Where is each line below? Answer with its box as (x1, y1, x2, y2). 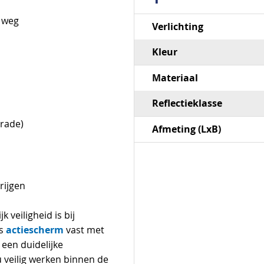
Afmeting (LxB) (151, 123, 221, 136)
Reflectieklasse (151, 97, 222, 110)
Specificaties (133, 14, 189, 27)
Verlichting (151, 20, 203, 33)
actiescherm (6, 223, 64, 236)
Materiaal (151, 71, 198, 84)
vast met (64, 224, 104, 236)
